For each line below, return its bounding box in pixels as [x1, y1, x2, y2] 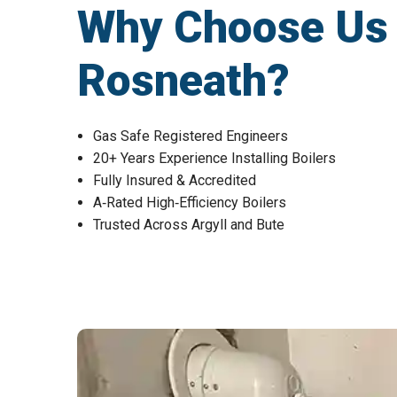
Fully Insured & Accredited [93, 171, 256, 189]
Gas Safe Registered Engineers [93, 127, 288, 144]
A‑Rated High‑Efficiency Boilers [93, 193, 286, 211]
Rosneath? [77, 54, 290, 106]
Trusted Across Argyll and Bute [93, 215, 284, 233]
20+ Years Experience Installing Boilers [93, 149, 336, 167]
